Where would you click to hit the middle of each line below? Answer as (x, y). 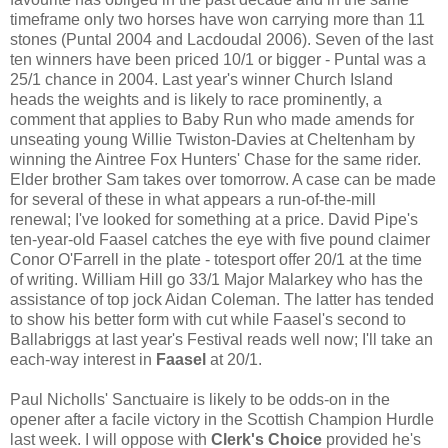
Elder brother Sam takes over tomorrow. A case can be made (223, 180)
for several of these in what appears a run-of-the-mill (193, 200)
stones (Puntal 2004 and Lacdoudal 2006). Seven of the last (221, 40)
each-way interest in (83, 360)
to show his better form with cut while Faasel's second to (208, 320)
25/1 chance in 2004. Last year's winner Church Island (201, 80)
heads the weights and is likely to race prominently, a (196, 100)
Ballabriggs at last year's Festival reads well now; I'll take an (221, 340)
